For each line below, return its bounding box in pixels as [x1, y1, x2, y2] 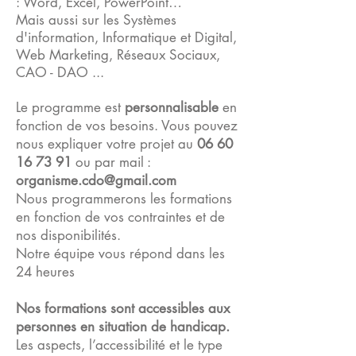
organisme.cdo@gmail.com [16, 172, 176, 189]
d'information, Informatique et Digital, [16, 29, 237, 46]
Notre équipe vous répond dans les [16, 245, 225, 262]
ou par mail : [72, 153, 151, 171]
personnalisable [125, 99, 219, 116]
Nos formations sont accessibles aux [16, 300, 230, 317]
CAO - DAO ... [16, 64, 104, 81]
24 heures [16, 263, 75, 281]
